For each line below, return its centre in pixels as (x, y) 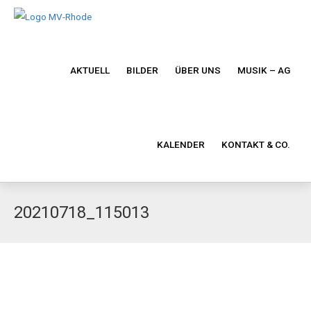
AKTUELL (90, 70)
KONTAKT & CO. (256, 144)
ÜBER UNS (198, 70)
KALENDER (181, 144)
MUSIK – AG (264, 70)
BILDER (142, 70)
